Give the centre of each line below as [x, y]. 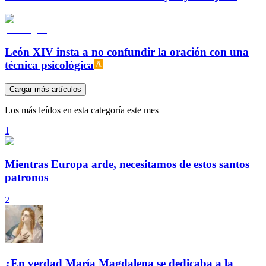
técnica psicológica [49, 65]
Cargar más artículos [45, 89]
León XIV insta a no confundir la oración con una [127, 52]
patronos [26, 177]
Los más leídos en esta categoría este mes [82, 110]
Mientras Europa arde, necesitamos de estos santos [127, 164]
